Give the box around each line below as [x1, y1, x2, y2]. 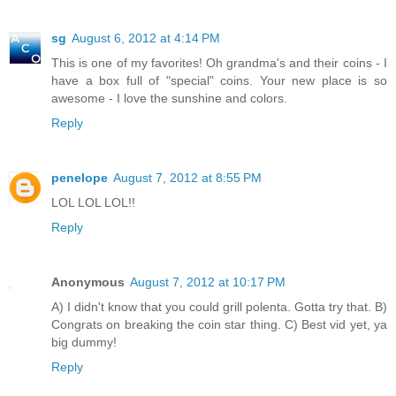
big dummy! [51, 334, 117, 349]
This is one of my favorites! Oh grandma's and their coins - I [51, 55, 387, 70]
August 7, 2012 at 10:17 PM [130, 274, 286, 289]
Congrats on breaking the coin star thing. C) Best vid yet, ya [51, 316, 387, 331]
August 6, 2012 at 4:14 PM [72, 30, 220, 45]
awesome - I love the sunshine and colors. [51, 90, 287, 105]
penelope [51, 170, 108, 185]
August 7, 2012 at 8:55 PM [113, 170, 262, 185]
